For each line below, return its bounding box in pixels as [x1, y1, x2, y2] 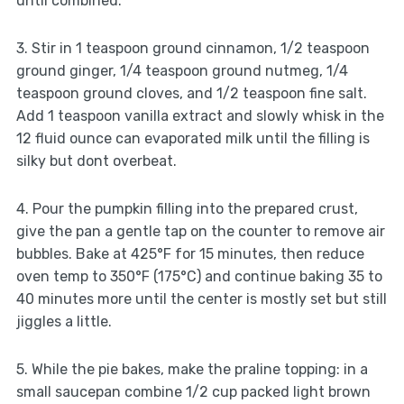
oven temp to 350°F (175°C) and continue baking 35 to [15, 268, 382, 286]
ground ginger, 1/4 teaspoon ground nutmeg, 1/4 [15, 62, 348, 80]
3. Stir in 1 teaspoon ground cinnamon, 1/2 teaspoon [15, 40, 370, 58]
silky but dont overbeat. [15, 152, 177, 170]
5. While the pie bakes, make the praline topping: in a [15, 361, 368, 379]
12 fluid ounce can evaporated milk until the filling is [15, 130, 370, 148]
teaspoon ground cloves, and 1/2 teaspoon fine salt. [15, 85, 367, 103]
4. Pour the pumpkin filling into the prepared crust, [15, 200, 358, 218]
